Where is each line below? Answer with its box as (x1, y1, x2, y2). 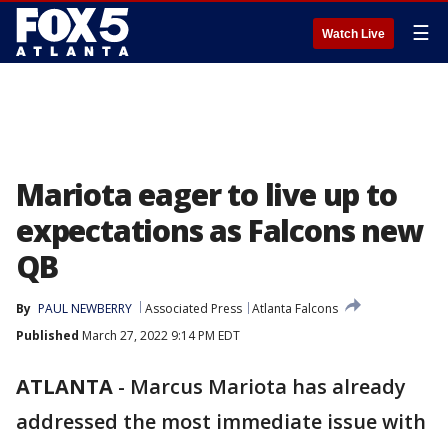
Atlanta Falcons (252, 300, 338, 317)
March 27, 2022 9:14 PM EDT (79, 327, 240, 344)
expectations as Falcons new (16, 210, 423, 251)
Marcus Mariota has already (130, 373, 406, 400)
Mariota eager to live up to (16, 174, 397, 215)
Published (16, 327, 79, 344)
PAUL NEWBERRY (38, 300, 132, 317)
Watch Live (322, 27, 385, 41)
